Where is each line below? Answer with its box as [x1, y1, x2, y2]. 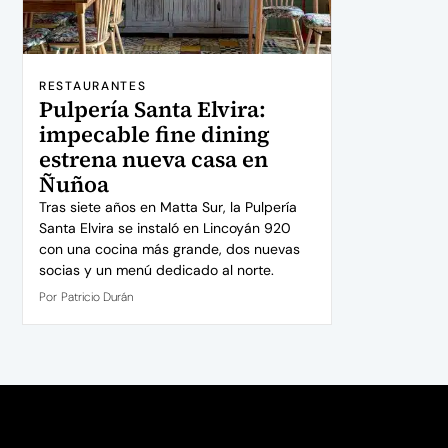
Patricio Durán [61, 289, 133, 306]
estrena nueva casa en [39, 144, 268, 175]
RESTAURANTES [39, 78, 147, 95]
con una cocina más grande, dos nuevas [39, 240, 300, 259]
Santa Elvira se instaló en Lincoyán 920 [39, 219, 291, 238]
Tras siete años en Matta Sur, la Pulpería [39, 198, 297, 217]
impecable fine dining [39, 119, 270, 150]
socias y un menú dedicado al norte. [39, 261, 274, 280]
